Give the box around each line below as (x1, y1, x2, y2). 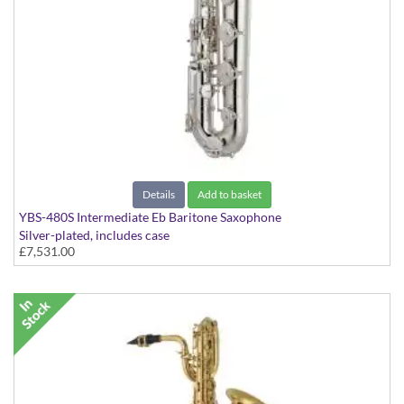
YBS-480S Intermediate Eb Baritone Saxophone (19, 209, 281, 225)
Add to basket (197, 188, 262, 202)
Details (142, 188, 175, 202)
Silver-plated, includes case (19, 227, 170, 243)
